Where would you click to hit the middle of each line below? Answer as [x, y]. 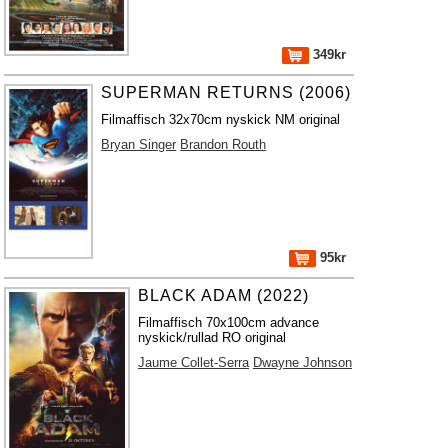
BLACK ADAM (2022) [223, 295]
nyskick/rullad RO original [211, 337]
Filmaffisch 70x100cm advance [228, 322]
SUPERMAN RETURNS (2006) [226, 92]
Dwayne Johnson [302, 362]
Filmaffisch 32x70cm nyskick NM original [221, 119]
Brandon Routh [223, 144]
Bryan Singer [139, 144]
